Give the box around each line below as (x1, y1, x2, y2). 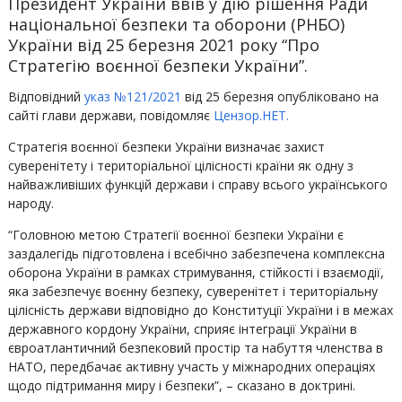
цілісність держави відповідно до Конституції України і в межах (7, 301, 393, 319)
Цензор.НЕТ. (213, 107, 289, 124)
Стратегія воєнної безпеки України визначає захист (7, 138, 325, 155)
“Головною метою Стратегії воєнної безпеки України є (7, 226, 344, 243)
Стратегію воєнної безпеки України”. (7, 55, 308, 76)
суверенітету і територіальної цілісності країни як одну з (7, 157, 354, 174)
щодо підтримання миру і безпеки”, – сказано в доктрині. (7, 377, 355, 394)
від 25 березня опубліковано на (180, 88, 379, 105)
